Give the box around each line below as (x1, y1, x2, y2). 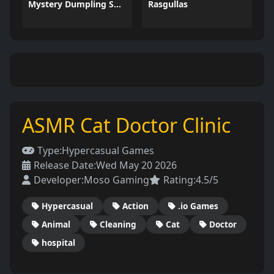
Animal (42, 218, 70, 230)
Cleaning (100, 218, 136, 230)
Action (122, 200, 149, 212)
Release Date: (34, 158, 96, 172)
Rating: (163, 173, 196, 187)
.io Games (178, 200, 218, 212)
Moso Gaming (84, 173, 149, 187)
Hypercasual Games (62, 144, 154, 157)
